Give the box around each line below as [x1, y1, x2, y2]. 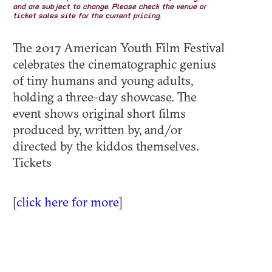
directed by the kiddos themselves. [13, 138, 199, 154]
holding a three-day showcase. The [13, 89, 197, 105]
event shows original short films [13, 105, 186, 121]
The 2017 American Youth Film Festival [13, 39, 225, 56]
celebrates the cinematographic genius [13, 56, 216, 72]
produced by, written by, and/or [13, 121, 182, 138]
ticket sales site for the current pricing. [13, 13, 161, 21]
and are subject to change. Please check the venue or [13, 4, 206, 12]
